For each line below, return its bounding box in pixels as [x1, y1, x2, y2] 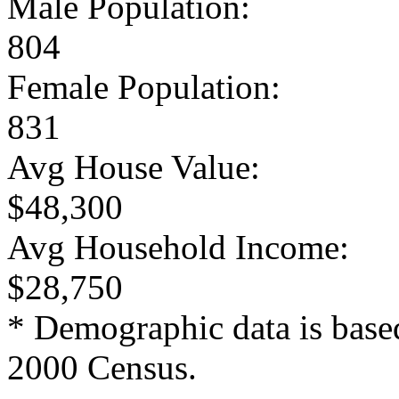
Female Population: [7, 67, 281, 106]
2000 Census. [7, 347, 197, 387]
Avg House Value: [7, 147, 260, 186]
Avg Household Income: [7, 227, 349, 266]
